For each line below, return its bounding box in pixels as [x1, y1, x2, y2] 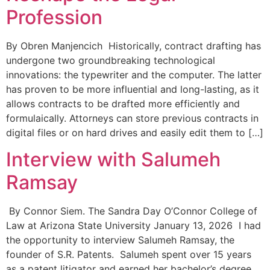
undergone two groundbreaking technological [6, 54, 215, 67]
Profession [6, 5, 102, 30]
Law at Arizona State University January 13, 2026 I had [6, 219, 261, 232]
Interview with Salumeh [6, 148, 221, 172]
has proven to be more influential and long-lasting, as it [6, 83, 259, 96]
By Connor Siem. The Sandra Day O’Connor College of [6, 205, 257, 218]
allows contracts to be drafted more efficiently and [6, 98, 240, 110]
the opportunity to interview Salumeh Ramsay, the [6, 234, 234, 246]
